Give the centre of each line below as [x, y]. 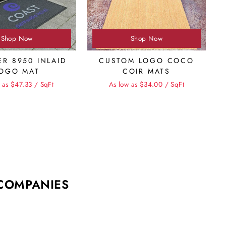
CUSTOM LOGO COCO [146, 61]
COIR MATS [146, 71]
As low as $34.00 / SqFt [146, 84]
